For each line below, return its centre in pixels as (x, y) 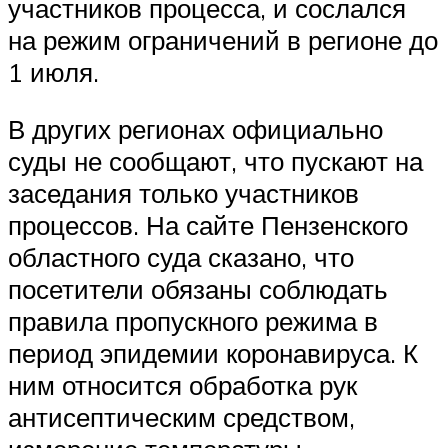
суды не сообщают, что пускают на (215, 161)
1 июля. (53, 71)
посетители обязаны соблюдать (198, 289)
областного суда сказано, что (181, 257)
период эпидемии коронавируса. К (213, 353)
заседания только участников (183, 193)
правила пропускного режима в (193, 321)
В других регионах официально (195, 129)
